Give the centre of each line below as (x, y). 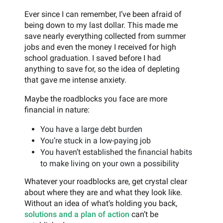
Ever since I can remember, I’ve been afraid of (103, 14)
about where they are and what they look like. (103, 193)
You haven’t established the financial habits (116, 152)
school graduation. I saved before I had (93, 58)
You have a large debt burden (91, 129)
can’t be (144, 215)
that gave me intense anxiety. (75, 80)
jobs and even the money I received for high (100, 47)
